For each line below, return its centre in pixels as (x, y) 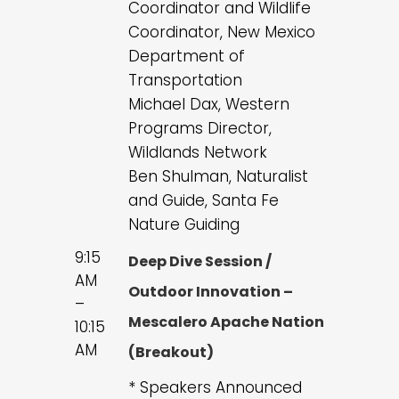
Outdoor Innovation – (211, 292)
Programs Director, (200, 129)
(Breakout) (171, 353)
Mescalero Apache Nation (226, 322)
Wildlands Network (198, 153)
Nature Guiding (184, 225)
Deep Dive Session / (200, 262)
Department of (187, 57)
